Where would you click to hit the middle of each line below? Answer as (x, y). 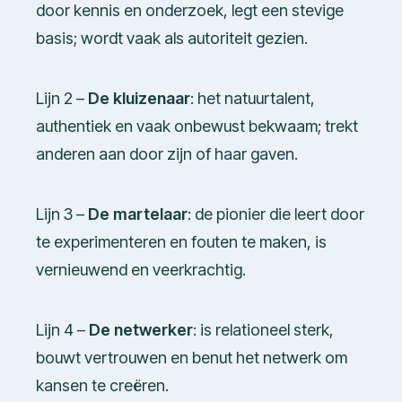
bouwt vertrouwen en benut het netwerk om (192, 358)
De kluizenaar (139, 99)
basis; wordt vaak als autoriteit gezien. (172, 39)
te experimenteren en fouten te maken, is (181, 242)
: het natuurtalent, (253, 99)
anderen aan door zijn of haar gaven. (167, 154)
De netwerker (141, 330)
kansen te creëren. (102, 386)
